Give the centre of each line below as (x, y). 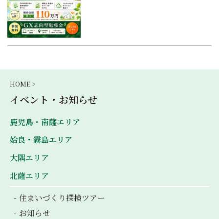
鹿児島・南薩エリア (45, 122)
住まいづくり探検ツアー (62, 197)
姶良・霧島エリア (41, 140)
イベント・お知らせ (54, 99)
